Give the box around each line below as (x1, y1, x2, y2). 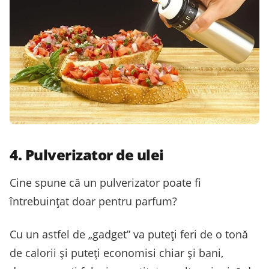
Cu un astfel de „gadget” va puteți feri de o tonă (10, 227, 248, 242)
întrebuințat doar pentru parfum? (10, 194, 177, 209)
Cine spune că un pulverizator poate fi (10, 175, 201, 190)
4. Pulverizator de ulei (10, 145, 164, 165)
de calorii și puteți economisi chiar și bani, (10, 246, 223, 261)
